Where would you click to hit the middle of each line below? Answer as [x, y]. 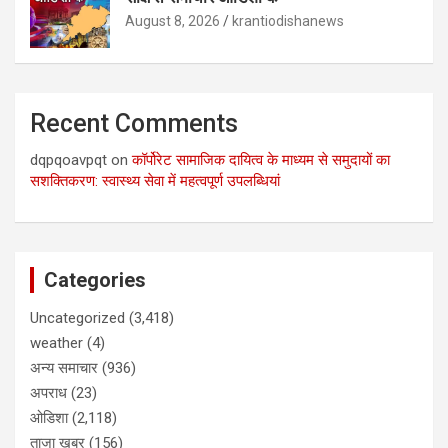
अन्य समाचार [64, 368]
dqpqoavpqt [68, 160]
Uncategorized [77, 318]
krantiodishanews [288, 21]
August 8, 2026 [172, 21]
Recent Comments [134, 124]
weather [56, 343]
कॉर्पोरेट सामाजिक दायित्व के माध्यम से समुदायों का [261, 160]
